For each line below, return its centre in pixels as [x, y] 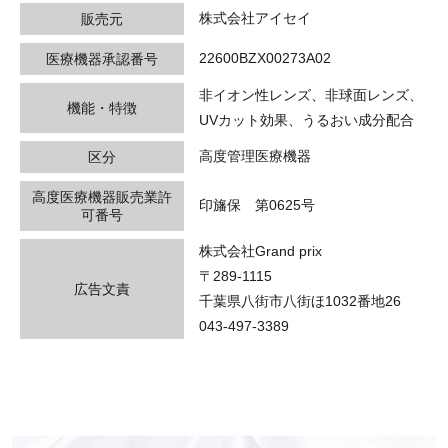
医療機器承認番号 [102, 58]
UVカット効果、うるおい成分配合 [306, 119]
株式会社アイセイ [255, 17]
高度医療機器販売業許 [102, 196]
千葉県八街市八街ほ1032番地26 [300, 300]
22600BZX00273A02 [265, 57]
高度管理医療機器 [255, 155]
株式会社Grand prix [260, 250]
